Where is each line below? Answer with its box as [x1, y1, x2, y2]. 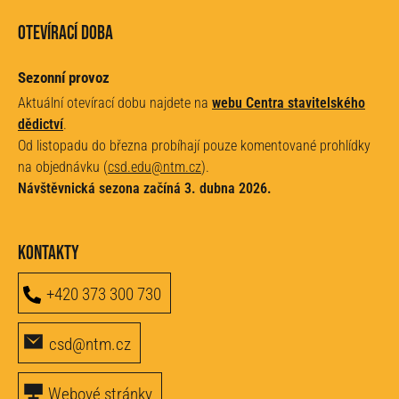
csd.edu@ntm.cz [108, 159, 201, 176]
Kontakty [18, 241, 79, 266]
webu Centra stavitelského [212, 94, 365, 112]
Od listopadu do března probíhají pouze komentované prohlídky [18, 137, 370, 155]
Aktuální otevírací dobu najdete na [18, 94, 212, 112]
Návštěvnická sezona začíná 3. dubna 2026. [18, 180, 272, 198]
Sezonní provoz [18, 69, 110, 87]
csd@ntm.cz [49, 334, 131, 355]
